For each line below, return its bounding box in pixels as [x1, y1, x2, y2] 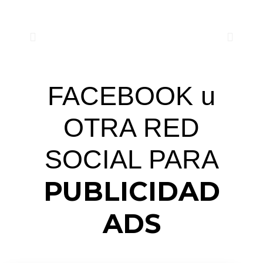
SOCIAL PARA [44, 144, 219, 174]
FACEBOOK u [48, 80, 215, 111]
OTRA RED [63, 112, 200, 143]
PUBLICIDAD [43, 174, 220, 207]
